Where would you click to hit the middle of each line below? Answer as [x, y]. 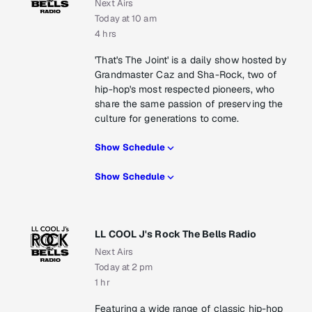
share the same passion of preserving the [189, 104]
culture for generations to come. [167, 119]
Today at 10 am [126, 19]
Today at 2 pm [124, 267]
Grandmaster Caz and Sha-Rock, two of [186, 75]
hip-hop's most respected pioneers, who [185, 89]
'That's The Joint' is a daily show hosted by [191, 60]
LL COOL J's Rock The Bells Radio [176, 234]
